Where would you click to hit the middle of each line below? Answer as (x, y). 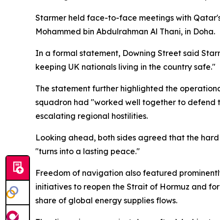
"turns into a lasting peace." (88, 151)
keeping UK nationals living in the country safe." (125, 67)
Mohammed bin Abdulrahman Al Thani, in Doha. (125, 31)
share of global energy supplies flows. (106, 200)
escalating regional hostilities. (92, 116)
